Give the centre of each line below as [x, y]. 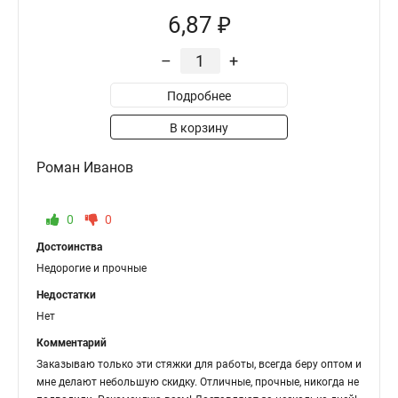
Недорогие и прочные [92, 268]
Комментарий [72, 343]
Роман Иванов [85, 167]
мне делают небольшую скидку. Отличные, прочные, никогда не [198, 382]
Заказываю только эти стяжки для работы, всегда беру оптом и [199, 364]
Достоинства [69, 247]
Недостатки [66, 295]
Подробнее [199, 96]
